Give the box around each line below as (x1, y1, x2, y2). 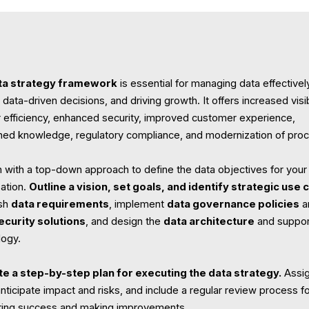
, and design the (86, 215, 164, 228)
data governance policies (167, 198, 300, 211)
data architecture (163, 215, 255, 228)
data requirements (11, 198, 110, 211)
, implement (109, 198, 168, 211)
